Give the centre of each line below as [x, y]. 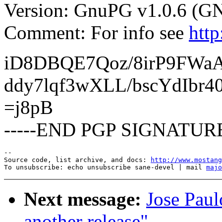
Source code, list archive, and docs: [77, 160]
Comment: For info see [96, 33]
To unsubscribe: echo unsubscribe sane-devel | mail [105, 167]
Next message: [83, 199]
